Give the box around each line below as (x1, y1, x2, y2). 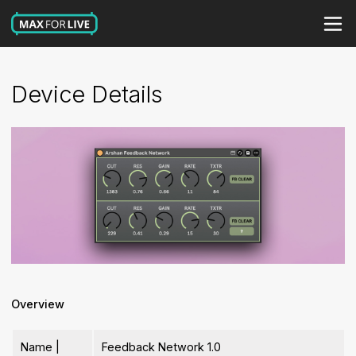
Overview (11, 297, 65, 311)
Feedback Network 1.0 (102, 340, 222, 354)
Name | (21, 340, 60, 354)
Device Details (11, 80, 164, 109)
